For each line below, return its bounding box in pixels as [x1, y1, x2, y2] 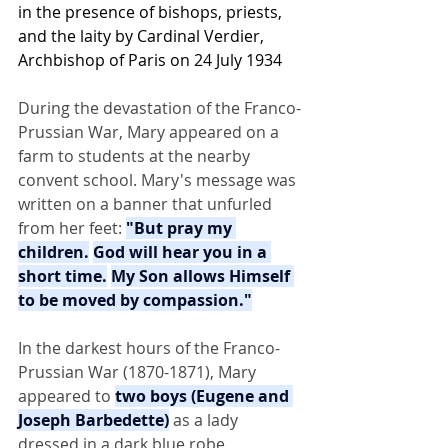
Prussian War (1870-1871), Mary [18, 361, 260, 384]
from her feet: [18, 217, 126, 240]
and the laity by [18, 25, 137, 48]
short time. [18, 265, 107, 288]
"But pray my [126, 217, 236, 240]
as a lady [169, 409, 242, 432]
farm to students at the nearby [18, 145, 254, 168]
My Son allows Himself [111, 265, 294, 288]
